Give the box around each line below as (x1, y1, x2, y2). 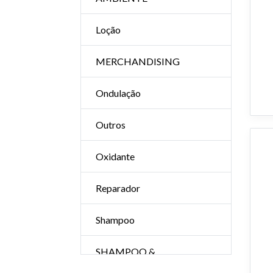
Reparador (96, 182, 140, 194)
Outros (96, 119, 126, 130)
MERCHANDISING (96, 55, 180, 67)
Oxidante (96, 151, 135, 162)
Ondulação (96, 87, 141, 99)
